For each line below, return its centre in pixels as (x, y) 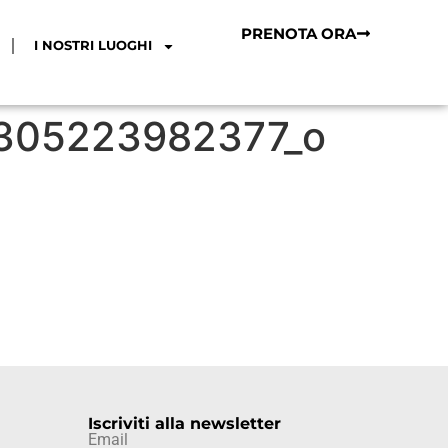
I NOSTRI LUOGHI (92, 46)
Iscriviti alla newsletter (185, 424)
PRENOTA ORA (298, 34)
